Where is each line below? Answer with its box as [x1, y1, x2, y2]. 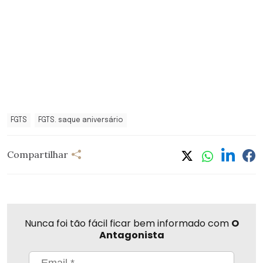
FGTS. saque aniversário [38, 116, 123, 124]
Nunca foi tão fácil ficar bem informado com [24, 216, 231, 230]
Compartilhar [7, 149, 68, 161]
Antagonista [99, 228, 164, 242]
